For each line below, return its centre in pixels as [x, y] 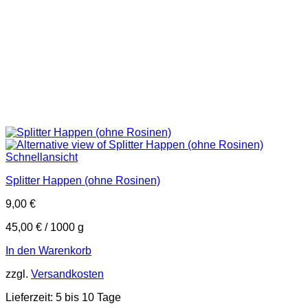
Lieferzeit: [31, 297]
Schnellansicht [42, 157]
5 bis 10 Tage [88, 297]
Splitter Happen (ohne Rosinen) [83, 180]
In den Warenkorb [48, 250]
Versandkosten [67, 274]
